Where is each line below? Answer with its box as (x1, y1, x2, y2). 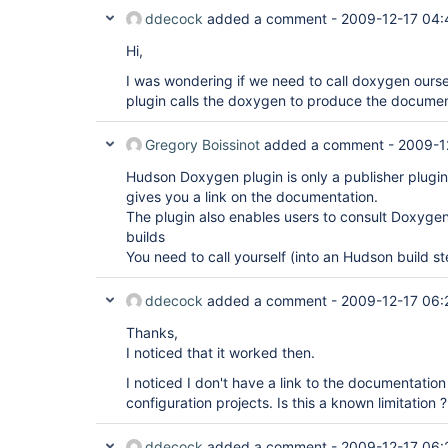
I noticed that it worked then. (126, 344, 315, 361)
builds (126, 228, 165, 245)
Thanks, (126, 324, 178, 341)
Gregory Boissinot (145, 136, 260, 153)
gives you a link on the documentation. (126, 188, 378, 205)
